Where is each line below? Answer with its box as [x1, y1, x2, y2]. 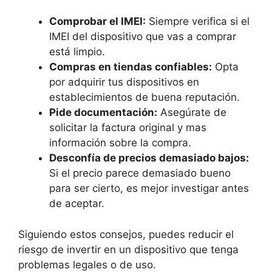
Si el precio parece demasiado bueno [49, 167, 231, 179]
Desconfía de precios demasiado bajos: [49, 152, 249, 164]
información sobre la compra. [49, 137, 191, 149]
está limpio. [49, 46, 105, 58]
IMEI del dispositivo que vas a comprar [49, 30, 236, 42]
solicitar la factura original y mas [49, 121, 206, 134]
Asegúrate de [157, 106, 226, 118]
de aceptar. [49, 197, 104, 209]
